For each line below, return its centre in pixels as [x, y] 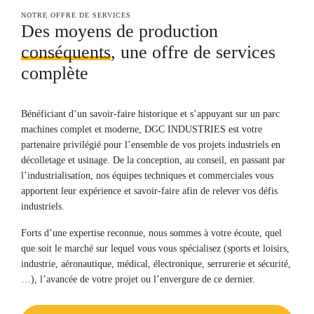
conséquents [66, 52]
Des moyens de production [120, 31]
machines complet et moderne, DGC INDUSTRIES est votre [142, 129]
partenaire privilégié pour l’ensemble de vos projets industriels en [151, 145]
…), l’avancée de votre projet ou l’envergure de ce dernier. [138, 279]
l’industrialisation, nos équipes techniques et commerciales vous [147, 176]
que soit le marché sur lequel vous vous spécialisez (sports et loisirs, [155, 248]
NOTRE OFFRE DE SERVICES [76, 15]
